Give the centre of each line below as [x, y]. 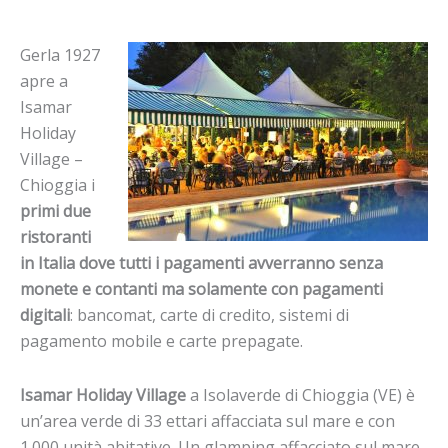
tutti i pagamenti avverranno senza [251, 263]
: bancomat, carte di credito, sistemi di [209, 315]
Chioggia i [57, 185]
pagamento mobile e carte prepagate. [161, 341]
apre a [44, 81]
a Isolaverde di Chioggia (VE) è [300, 394]
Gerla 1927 [60, 55]
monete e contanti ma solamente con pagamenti [201, 289]
